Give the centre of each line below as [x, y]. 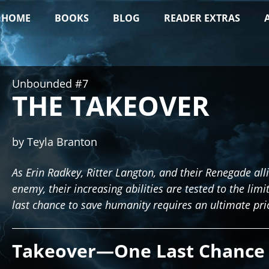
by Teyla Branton [55, 142]
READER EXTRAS [202, 18]
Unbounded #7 [50, 83]
